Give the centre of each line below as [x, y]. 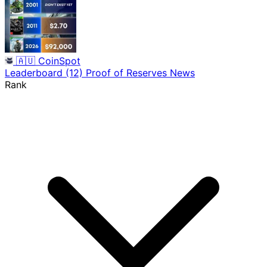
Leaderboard [35, 72]
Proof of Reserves [128, 72]
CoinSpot [59, 60]
